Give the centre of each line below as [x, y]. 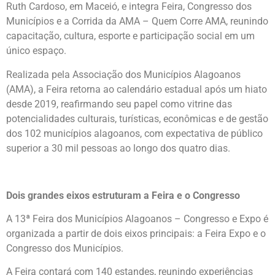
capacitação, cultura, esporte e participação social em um [130, 36]
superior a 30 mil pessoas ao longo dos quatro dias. [118, 148]
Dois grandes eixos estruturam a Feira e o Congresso [123, 195]
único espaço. [36, 51]
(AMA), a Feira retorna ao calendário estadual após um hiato [137, 89]
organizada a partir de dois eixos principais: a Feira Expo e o [136, 233]
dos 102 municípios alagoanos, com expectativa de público [134, 133]
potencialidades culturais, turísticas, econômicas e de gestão [137, 118]
